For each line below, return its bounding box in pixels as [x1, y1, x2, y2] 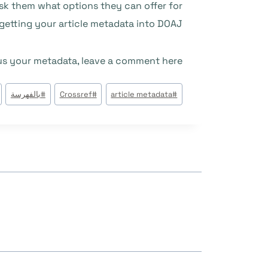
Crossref [59, 89, 92, 99]
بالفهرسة [10, 89, 41, 99]
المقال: [155, 99, 183, 112]
